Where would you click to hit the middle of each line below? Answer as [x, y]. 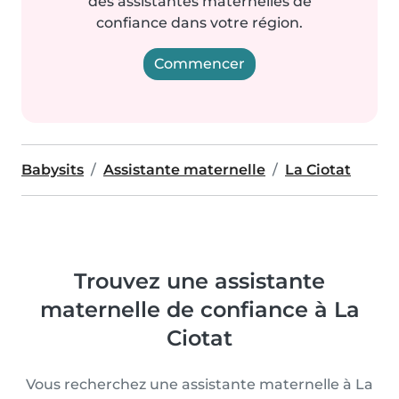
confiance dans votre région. [199, 23]
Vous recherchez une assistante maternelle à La [199, 384]
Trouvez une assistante [199, 281]
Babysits [53, 170]
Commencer [199, 64]
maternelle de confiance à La [199, 309]
